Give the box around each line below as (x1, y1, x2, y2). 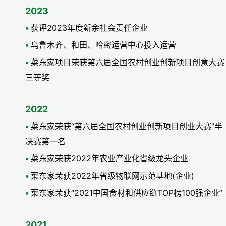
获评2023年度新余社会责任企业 (31, 23, 148, 33)
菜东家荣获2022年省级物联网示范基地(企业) (31, 171, 194, 181)
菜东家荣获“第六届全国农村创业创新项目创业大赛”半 (31, 121, 222, 132)
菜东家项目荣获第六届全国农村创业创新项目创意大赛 (31, 57, 224, 68)
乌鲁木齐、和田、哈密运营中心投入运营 (31, 40, 176, 50)
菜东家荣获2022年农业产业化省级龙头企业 (31, 153, 188, 164)
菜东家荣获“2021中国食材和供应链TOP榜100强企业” (31, 188, 222, 198)
